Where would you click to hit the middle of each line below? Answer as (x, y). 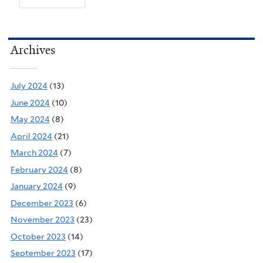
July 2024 (29, 86)
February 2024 (39, 169)
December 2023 (42, 203)
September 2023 (43, 253)
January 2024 (37, 186)
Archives (33, 50)
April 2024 (31, 136)
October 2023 (38, 236)
